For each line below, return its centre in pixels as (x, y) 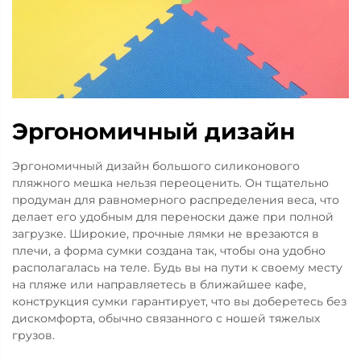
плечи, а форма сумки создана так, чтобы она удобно (169, 251)
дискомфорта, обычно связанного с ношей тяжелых (166, 318)
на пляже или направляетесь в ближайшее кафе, (159, 284)
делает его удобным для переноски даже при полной (173, 217)
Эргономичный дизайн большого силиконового (156, 166)
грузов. (33, 335)
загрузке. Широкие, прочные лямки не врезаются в (166, 234)
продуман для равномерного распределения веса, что (176, 200)
